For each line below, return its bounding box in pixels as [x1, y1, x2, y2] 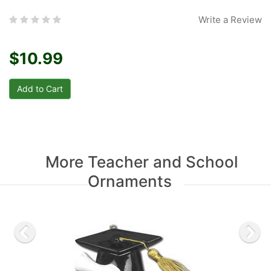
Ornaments [87, 172, 172, 191]
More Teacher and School [45, 152, 238, 171]
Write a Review [198, 14, 262, 25]
